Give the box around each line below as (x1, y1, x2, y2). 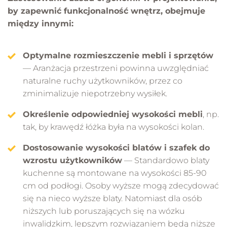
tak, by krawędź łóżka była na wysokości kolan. (23, 122, 204, 132)
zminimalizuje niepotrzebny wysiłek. (23, 88, 167, 98)
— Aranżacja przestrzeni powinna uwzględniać (23, 63, 209, 73)
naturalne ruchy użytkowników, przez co (23, 75, 182, 86)
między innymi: (8, 18, 73, 28)
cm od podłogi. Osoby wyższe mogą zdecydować (23, 180, 219, 191)
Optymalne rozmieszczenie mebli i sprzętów (23, 50, 213, 60)
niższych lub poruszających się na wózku (23, 206, 185, 216)
